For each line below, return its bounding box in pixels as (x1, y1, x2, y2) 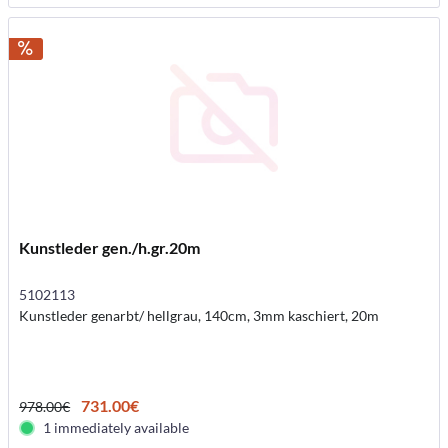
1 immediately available (43, 418, 190, 436)
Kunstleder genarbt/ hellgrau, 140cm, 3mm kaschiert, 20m (19, 306, 380, 324)
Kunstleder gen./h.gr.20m (19, 237, 201, 257)
